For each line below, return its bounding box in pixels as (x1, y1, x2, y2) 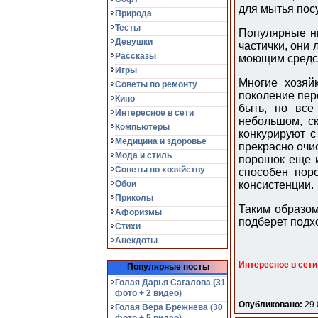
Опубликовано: (238, 300, 302, 309)
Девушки (115, 37, 153, 47)
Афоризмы (115, 207, 162, 217)
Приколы (115, 193, 153, 203)
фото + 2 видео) (115, 288, 182, 298)
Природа (115, 9, 152, 18)
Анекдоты (115, 236, 158, 246)
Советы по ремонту (115, 79, 197, 89)
